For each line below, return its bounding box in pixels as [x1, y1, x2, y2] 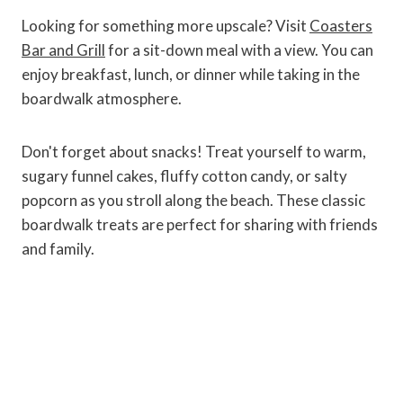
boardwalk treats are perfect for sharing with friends [22, 215, 378, 235]
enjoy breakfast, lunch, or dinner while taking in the [22, 65, 360, 85]
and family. [22, 239, 94, 259]
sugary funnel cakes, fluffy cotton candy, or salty [22, 166, 347, 186]
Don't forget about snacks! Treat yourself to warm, [22, 142, 366, 162]
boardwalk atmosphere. [22, 89, 182, 109]
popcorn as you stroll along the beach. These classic [22, 191, 365, 210]
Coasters [309, 16, 372, 36]
